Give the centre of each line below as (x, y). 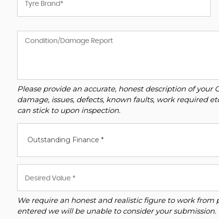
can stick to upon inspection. (69, 110)
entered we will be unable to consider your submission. (117, 211)
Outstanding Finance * (66, 140)
